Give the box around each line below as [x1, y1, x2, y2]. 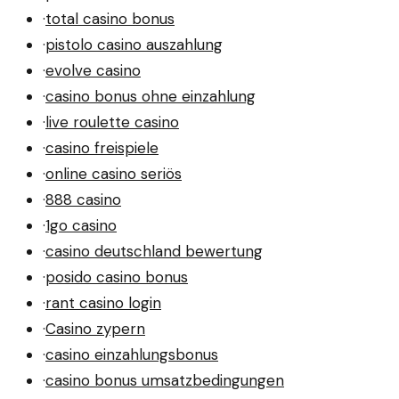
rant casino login [45, 292, 161, 313]
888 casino [45, 189, 121, 209]
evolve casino [45, 60, 141, 80]
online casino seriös [45, 163, 182, 183]
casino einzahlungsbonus [45, 344, 218, 364]
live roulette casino [45, 111, 179, 132]
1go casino [45, 215, 117, 235]
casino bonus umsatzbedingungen [45, 370, 284, 390]
